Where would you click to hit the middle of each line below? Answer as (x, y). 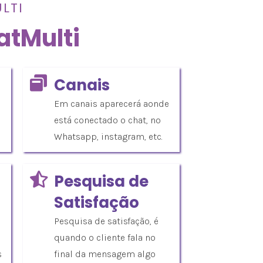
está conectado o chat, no (107, 120)
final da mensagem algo (105, 254)
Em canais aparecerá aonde (112, 103)
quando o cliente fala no (105, 237)
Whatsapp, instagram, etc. (108, 136)
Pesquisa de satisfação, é (106, 221)
